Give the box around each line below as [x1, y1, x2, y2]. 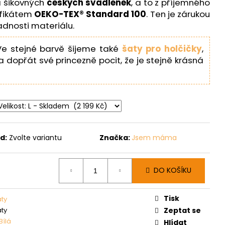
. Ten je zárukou [146, 8, 210, 20]
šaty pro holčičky [122, 42, 202, 55]
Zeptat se [164, 205, 201, 215]
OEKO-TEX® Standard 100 [34, 8, 147, 20]
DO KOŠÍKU [154, 165, 191, 176]
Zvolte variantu [9, 132, 62, 143]
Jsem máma [132, 132, 177, 143]
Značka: [99, 132, 132, 143]
